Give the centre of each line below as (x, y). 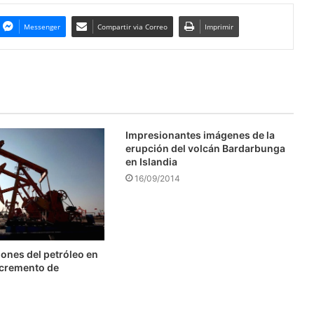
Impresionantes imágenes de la (200, 135)
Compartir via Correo (132, 26)
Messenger (42, 26)
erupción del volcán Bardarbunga (205, 148)
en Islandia (151, 161)
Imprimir (219, 26)
